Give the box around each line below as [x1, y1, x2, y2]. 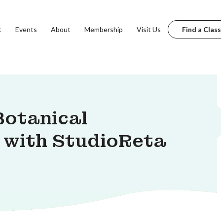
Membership [84, 25, 123, 34]
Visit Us [136, 25, 161, 34]
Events [15, 25, 37, 34]
